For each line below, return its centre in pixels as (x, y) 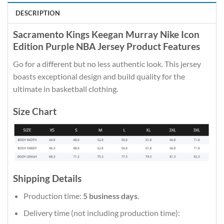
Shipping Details (47, 178)
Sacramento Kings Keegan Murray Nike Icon (106, 34)
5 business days (110, 195)
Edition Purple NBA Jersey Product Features (106, 46)
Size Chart (35, 111)
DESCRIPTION (38, 13)
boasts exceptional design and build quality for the (99, 76)
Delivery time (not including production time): (101, 213)
